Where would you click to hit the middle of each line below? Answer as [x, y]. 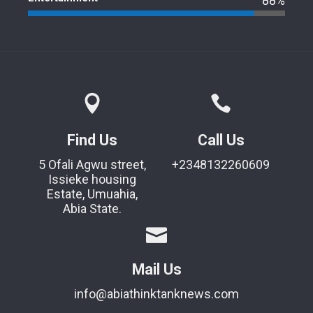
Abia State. [92, 209]
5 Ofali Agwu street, [92, 165]
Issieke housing [92, 180]
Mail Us [156, 270]
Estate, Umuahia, [92, 194]
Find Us [92, 140]
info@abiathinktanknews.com [156, 294]
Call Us [221, 140]
